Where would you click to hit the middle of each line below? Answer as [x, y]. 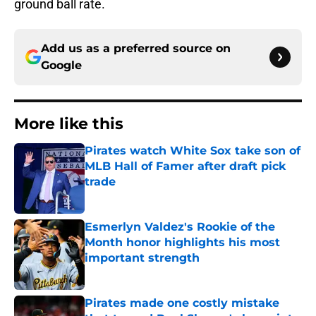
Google [61, 66]
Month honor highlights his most [182, 243]
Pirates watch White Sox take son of [193, 151]
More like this [69, 124]
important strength [142, 258]
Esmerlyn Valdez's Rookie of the [180, 227]
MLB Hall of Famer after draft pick [185, 166]
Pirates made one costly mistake [182, 303]
